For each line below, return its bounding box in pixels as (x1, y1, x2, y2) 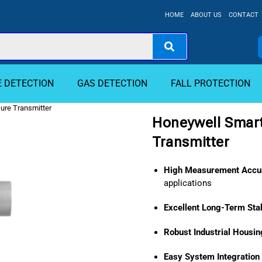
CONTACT (228, 11, 258, 19)
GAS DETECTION (77, 78, 147, 89)
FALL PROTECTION (170, 78, 250, 89)
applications (164, 178, 212, 188)
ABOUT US (190, 11, 222, 19)
